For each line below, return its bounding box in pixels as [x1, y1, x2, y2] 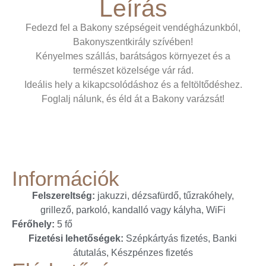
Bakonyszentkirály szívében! [73, 37, 193, 47]
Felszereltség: [31, 191, 97, 201]
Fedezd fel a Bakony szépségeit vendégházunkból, [26, 23, 240, 33]
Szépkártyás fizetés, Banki [126, 233, 237, 244]
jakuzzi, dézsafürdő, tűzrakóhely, [97, 191, 234, 201]
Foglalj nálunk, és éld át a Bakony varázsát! [42, 94, 224, 104]
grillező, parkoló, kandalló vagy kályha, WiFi [40, 205, 226, 216]
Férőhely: [12, 219, 57, 230]
